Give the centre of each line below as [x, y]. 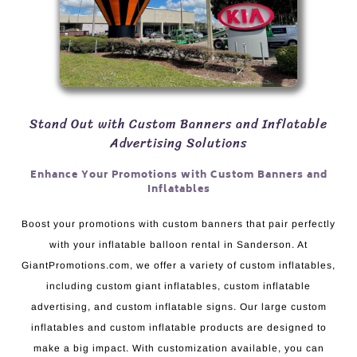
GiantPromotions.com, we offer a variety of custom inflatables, [178, 266]
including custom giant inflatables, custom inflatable [178, 286]
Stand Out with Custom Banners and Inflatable [178, 124]
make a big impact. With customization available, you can [178, 349]
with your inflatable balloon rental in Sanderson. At [178, 245]
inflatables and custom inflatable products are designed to [178, 328]
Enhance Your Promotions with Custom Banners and [178, 176]
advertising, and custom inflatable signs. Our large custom [178, 307]
